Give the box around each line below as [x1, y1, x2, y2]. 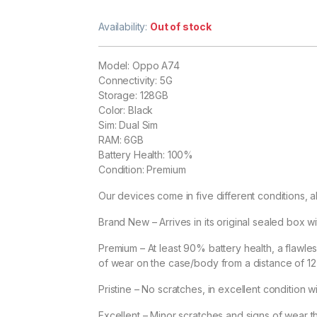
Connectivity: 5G [98, 74, 173, 87]
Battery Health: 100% [98, 149, 194, 161]
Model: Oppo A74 [98, 59, 180, 72]
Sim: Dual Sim [98, 119, 158, 132]
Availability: [98, 21, 151, 33]
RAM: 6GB [98, 134, 144, 146]
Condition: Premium [98, 163, 186, 176]
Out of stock [150, 21, 212, 33]
